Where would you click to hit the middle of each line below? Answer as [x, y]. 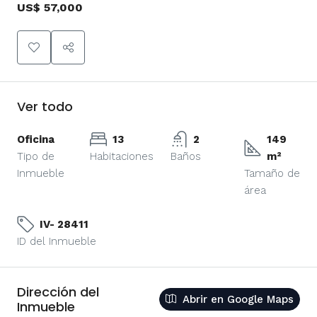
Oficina [36, 139]
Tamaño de [272, 173]
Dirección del [58, 292]
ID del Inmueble [57, 241]
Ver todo [45, 106]
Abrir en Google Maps [236, 299]
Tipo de [36, 156]
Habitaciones [122, 156]
